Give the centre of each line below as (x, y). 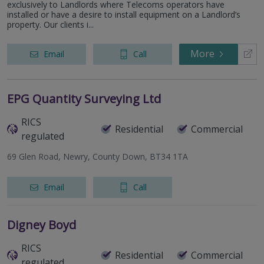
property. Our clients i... (50, 25)
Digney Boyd (42, 225)
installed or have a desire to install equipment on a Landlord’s (124, 15)
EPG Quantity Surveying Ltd (84, 99)
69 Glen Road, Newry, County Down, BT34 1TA (98, 157)
